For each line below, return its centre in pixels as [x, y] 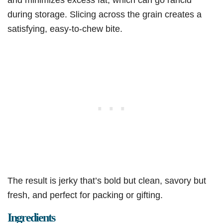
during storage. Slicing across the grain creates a [105, 14]
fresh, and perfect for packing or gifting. [85, 195]
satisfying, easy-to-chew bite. [65, 29]
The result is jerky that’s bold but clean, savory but [107, 181]
